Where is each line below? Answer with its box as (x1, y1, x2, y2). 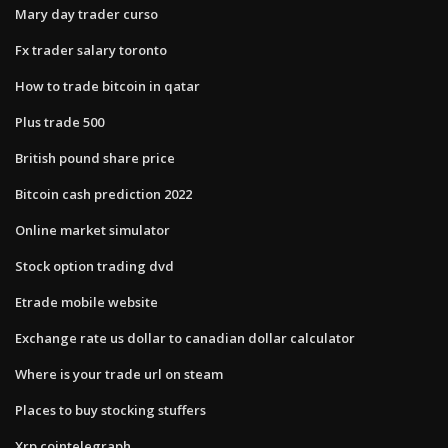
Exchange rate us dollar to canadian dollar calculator (15, 328, 355, 347)
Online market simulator (15, 220, 170, 239)
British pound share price (15, 148, 175, 167)
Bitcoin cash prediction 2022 (15, 184, 192, 203)
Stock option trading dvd (15, 256, 174, 275)
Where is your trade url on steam (15, 364, 223, 383)
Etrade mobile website (15, 292, 158, 311)
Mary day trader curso (15, 4, 158, 23)
